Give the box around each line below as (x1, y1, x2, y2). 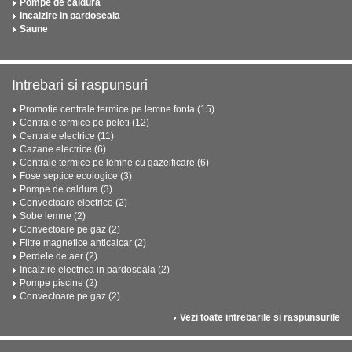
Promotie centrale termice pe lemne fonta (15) (20, 104, 214, 115)
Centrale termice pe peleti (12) (20, 117, 149, 128)
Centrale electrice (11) (20, 130, 114, 141)
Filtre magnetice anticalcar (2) (20, 237, 146, 248)
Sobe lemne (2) (20, 211, 86, 222)
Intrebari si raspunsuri (12, 77, 148, 93)
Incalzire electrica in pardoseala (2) (20, 264, 170, 275)
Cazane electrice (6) (20, 144, 106, 155)
